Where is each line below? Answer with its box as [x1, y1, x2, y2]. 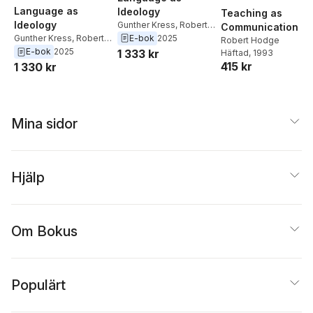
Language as [14, 5, 78, 17]
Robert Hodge [221, 34, 279, 45]
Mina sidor [11, 115, 78, 132]
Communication [221, 20, 298, 33]
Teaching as [221, 6, 282, 19]
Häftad [221, 47, 249, 58]
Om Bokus [11, 222, 78, 240]
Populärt [11, 276, 66, 293]
